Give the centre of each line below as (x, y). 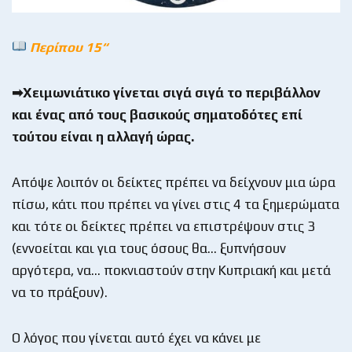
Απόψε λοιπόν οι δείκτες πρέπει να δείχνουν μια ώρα (174, 182)
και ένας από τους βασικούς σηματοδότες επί (157, 114)
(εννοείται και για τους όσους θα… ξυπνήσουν (149, 248)
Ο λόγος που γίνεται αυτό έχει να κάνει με (136, 337)
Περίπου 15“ (68, 47)
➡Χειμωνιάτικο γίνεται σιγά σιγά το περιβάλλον (166, 92)
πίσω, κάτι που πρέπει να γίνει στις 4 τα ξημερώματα (176, 204)
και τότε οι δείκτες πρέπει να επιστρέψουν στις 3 (163, 226)
